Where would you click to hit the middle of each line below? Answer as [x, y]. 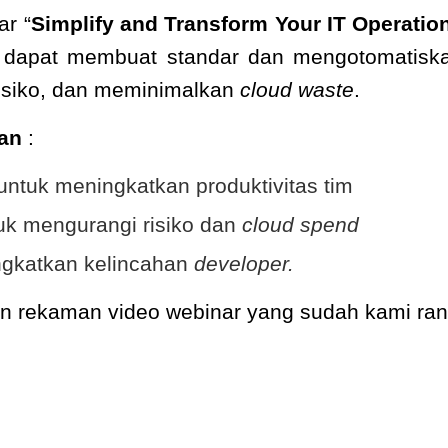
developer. [244, 263]
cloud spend [300, 224]
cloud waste [297, 89]
